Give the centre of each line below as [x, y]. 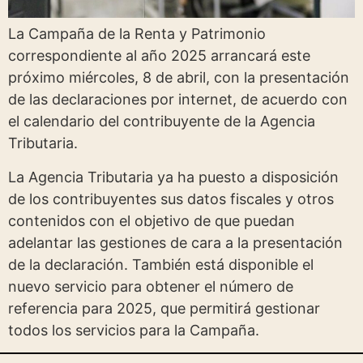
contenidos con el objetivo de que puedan [152, 220]
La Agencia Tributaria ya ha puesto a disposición [173, 177]
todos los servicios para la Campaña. [134, 330]
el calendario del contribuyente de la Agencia [162, 122]
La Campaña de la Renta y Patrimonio [137, 34]
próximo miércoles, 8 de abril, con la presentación [179, 78]
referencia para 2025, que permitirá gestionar [164, 308]
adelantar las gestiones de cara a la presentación [175, 242]
